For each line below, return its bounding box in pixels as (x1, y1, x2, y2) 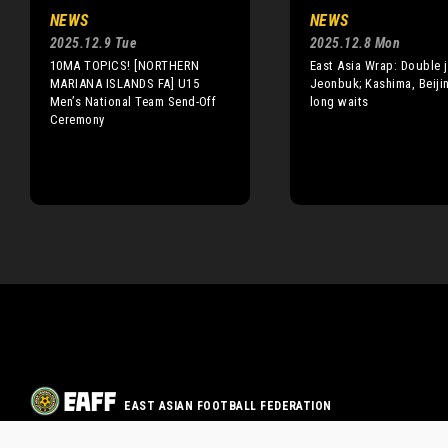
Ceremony (50, 111, 105, 127)
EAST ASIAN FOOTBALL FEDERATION (124, 399, 332, 414)
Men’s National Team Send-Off (50, 93, 217, 109)
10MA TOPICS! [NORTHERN (50, 57, 200, 73)
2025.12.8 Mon (310, 34, 401, 51)
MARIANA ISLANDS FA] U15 (50, 75, 200, 91)
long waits (310, 93, 369, 109)
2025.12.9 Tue (50, 34, 138, 51)
